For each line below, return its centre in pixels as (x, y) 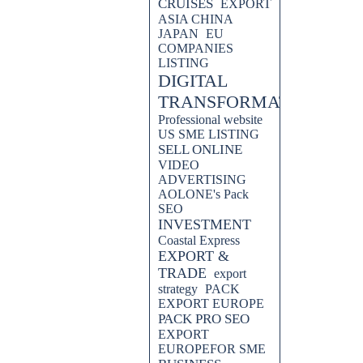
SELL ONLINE (200, 149)
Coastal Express (199, 240)
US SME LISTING (209, 134)
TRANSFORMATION (239, 102)
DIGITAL (192, 81)
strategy (178, 289)
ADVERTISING (202, 179)
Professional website (210, 120)
